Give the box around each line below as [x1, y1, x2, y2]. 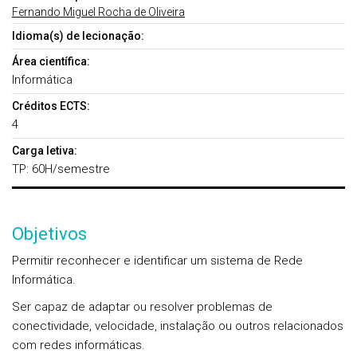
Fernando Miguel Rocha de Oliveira [12, 6, 185, 18]
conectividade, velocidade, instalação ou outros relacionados [12, 319, 343, 333]
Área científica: [12, 55, 90, 68]
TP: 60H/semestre [12, 162, 110, 176]
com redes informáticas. [12, 338, 145, 352]
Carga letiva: [12, 144, 77, 157]
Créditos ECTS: [12, 100, 90, 112]
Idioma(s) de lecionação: [12, 29, 144, 42]
